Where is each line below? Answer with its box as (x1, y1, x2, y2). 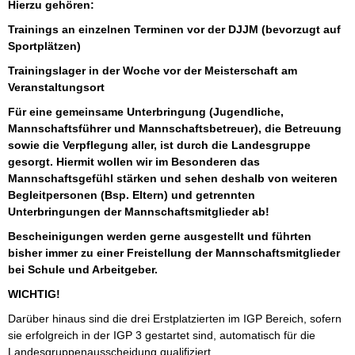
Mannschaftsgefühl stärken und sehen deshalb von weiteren (8, 172, 338, 185)
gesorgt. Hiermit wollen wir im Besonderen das (8, 155, 260, 169)
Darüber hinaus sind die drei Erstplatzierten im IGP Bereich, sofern (8, 312, 342, 326)
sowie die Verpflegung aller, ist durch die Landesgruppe (8, 139, 311, 152)
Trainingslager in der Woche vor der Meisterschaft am (8, 64, 297, 78)
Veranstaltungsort (8, 81, 105, 94)
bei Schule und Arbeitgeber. (8, 263, 158, 277)
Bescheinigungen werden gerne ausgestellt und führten (8, 230, 311, 243)
